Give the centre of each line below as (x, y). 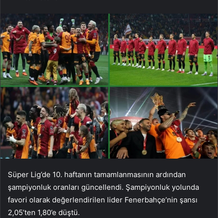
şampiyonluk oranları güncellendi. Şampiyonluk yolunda (103, 187)
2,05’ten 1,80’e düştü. (44, 212)
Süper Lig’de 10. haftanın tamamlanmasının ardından (97, 174)
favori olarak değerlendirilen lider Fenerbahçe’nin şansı (103, 200)
